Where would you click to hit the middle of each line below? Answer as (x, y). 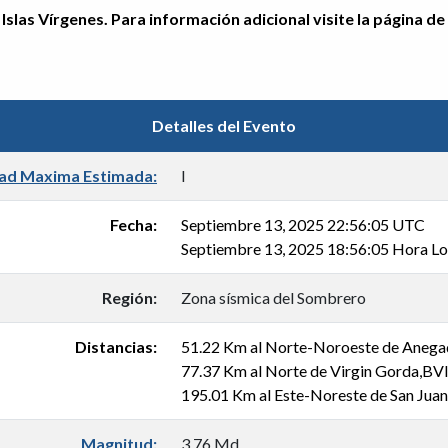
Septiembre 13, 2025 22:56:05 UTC (303, 224)
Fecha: (133, 224)
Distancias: (116, 346)
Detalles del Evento (224, 125)
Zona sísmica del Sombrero (273, 297)
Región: (129, 297)
